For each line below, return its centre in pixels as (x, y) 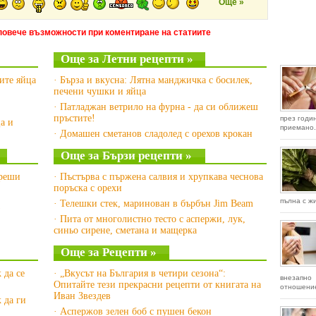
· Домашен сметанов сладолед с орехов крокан (153, 134)
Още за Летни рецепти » (127, 59)
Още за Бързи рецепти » (126, 156)
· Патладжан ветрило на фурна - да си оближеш (156, 107)
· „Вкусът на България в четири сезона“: (139, 273)
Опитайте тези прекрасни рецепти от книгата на (157, 285)
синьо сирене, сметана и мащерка (125, 230)
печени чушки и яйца (99, 91)
